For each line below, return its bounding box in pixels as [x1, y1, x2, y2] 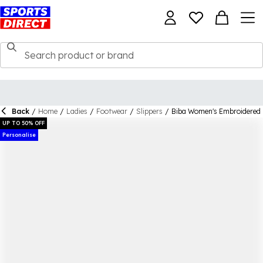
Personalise [2, 131, 36, 138]
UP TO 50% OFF [2, 120, 45, 126]
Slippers [136, 107, 163, 116]
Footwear [96, 107, 127, 116]
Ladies [66, 107, 87, 116]
